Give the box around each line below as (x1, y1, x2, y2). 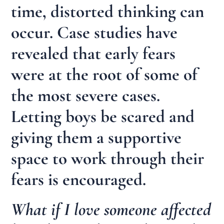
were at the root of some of (11, 64, 198, 85)
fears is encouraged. (11, 169, 146, 190)
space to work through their (11, 148, 204, 169)
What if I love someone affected (11, 198, 211, 220)
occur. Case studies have (11, 22, 178, 43)
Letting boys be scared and (11, 106, 195, 127)
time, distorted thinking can (11, 1, 204, 22)
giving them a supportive (11, 127, 182, 148)
